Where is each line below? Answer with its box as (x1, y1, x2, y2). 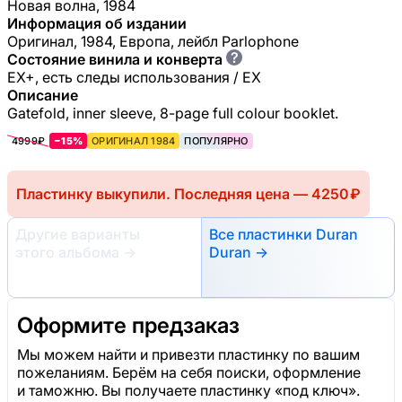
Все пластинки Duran (209, 224, 358, 243)
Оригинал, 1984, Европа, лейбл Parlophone (7, 31, 299, 50)
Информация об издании (7, 13, 187, 32)
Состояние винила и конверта (7, 49, 223, 68)
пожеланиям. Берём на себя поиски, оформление (17, 363, 361, 382)
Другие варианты (15, 224, 140, 243)
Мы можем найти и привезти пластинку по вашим (17, 345, 360, 364)
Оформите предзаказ (17, 311, 240, 338)
